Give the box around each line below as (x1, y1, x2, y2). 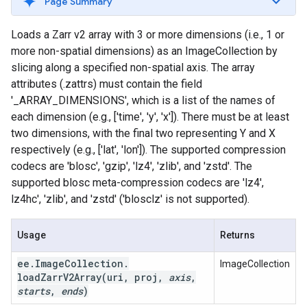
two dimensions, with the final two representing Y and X (11, 127, 275, 140)
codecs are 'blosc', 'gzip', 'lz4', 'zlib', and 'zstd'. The (11, 160, 252, 173)
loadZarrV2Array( (17, 271, 107, 284)
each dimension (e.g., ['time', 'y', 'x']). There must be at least (11, 110, 289, 123)
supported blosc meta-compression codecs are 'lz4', (11, 176, 264, 189)
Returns (220, 230, 255, 241)
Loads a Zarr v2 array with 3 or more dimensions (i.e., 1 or (11, 28, 284, 41)
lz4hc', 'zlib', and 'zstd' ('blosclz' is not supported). (11, 193, 249, 206)
